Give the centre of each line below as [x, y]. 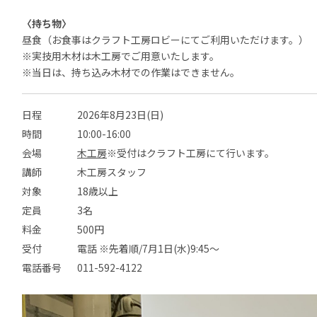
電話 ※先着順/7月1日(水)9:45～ [148, 248]
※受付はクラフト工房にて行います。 [191, 153]
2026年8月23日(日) [120, 115]
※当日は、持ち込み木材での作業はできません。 [131, 72]
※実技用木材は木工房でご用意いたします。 [121, 56]
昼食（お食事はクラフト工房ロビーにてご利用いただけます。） [165, 40]
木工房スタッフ [112, 172]
